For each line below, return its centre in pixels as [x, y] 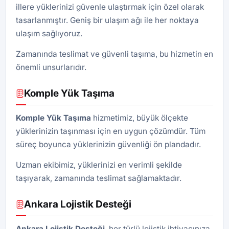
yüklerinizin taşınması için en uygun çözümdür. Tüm [111, 131]
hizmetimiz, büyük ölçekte [140, 118]
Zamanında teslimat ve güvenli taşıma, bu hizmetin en [114, 54]
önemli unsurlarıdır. [51, 67]
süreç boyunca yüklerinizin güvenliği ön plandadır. [108, 144]
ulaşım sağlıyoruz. [49, 33]
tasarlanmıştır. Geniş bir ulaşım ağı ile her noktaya [107, 20]
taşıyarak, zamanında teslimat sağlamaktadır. [99, 178]
